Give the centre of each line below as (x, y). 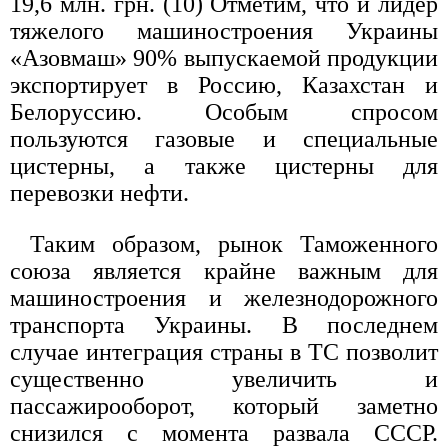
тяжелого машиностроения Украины (224, 31)
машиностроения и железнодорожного (224, 298)
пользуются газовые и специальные (224, 139)
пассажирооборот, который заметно (224, 406)
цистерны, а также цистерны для (224, 166)
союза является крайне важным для (224, 271)
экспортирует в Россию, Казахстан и (224, 85)
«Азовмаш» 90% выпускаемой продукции (224, 58)
